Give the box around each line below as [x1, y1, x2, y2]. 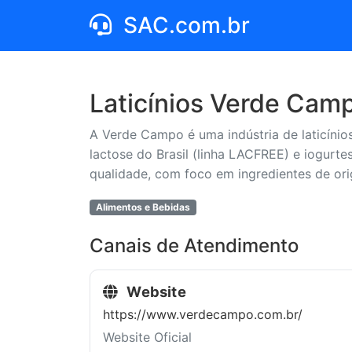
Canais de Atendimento [90, 234, 299, 257]
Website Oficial [103, 328, 192, 345]
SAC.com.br [118, 12, 250, 38]
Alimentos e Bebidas [95, 201, 190, 213]
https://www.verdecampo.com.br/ [103, 306, 302, 322]
